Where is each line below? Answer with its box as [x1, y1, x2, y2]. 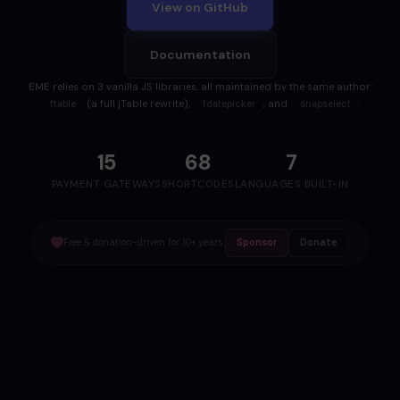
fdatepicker [202, 97, 255, 110]
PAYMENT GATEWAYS [51, 178, 162, 192]
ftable [49, 97, 76, 110]
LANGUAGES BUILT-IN [234, 178, 349, 192]
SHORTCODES [161, 178, 235, 192]
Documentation [149, 46, 251, 62]
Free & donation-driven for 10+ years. [63, 237, 225, 249]
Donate [300, 237, 337, 249]
